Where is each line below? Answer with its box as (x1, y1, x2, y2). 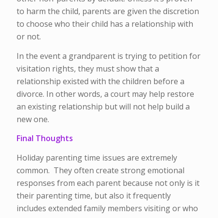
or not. (16, 31, 43, 42)
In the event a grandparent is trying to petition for (16, 50, 200, 61)
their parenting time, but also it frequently (16, 190, 171, 201)
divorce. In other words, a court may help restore (16, 88, 194, 99)
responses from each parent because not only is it (16, 177, 200, 188)
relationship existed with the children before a (16, 75, 184, 87)
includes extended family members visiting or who (16, 202, 198, 214)
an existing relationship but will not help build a (16, 101, 190, 112)
